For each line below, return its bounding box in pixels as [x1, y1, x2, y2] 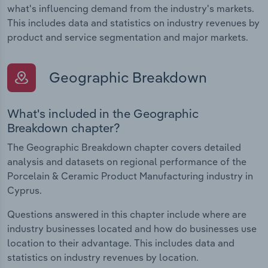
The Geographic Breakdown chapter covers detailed [7, 141, 241, 153]
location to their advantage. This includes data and [7, 236, 234, 249]
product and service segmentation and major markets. [7, 31, 248, 44]
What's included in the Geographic [7, 105, 199, 121]
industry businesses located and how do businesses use [7, 222, 257, 234]
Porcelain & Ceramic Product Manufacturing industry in [7, 169, 253, 182]
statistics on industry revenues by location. [7, 251, 199, 263]
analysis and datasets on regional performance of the [7, 155, 246, 167]
